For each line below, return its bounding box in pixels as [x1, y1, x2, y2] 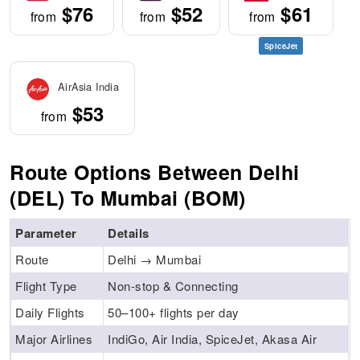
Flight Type [15, 277, 77, 295]
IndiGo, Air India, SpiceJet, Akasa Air [108, 330, 317, 348]
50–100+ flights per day [108, 304, 239, 321]
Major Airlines [15, 330, 93, 348]
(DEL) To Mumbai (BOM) [10, 183, 246, 213]
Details [108, 224, 149, 243]
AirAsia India [58, 79, 119, 95]
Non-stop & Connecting [108, 277, 239, 295]
